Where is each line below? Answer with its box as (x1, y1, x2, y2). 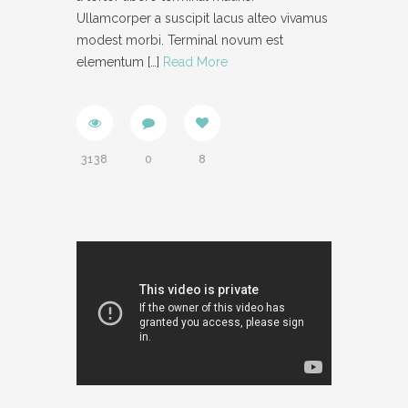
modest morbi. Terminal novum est (76, 33, 283, 48)
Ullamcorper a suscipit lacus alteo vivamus (76, 11, 328, 26)
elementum (76, 55, 144, 70)
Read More (163, 55, 228, 70)
